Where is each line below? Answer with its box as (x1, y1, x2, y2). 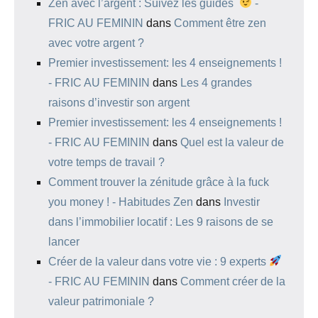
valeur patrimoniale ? (48, 295, 154, 307)
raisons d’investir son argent (48, 96, 190, 109)
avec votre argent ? (48, 36, 144, 49)
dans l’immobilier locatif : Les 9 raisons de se (48, 215, 273, 228)
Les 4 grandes (180, 76, 252, 89)
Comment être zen (174, 16, 266, 29)
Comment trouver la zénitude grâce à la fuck (48, 175, 269, 188)
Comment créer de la (180, 275, 285, 287)
